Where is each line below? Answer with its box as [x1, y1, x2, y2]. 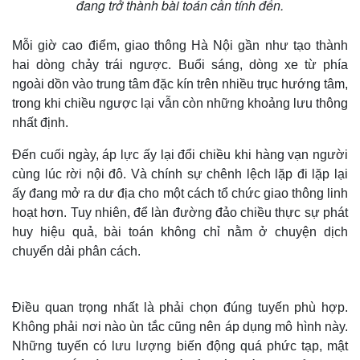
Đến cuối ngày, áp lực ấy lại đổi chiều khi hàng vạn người [12, 147, 348, 162]
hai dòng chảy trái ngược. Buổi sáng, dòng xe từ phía [12, 57, 348, 72]
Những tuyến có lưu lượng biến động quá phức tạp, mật [12, 338, 348, 353]
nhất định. [12, 115, 68, 129]
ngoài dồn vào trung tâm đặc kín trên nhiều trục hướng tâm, [12, 76, 348, 91]
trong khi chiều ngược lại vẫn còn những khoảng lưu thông [12, 96, 348, 110]
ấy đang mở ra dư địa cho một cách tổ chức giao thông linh [12, 186, 348, 200]
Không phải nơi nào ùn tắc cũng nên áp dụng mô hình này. [12, 319, 348, 333]
